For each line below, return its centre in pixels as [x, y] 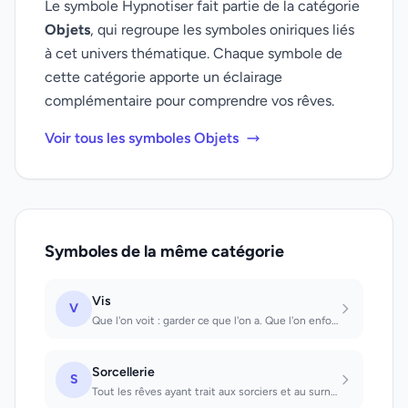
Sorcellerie [123, 372]
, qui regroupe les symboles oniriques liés [222, 30]
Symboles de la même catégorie [164, 251]
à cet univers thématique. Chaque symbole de [194, 53]
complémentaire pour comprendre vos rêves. [189, 101]
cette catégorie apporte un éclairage [163, 77]
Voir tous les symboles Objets [142, 138]
